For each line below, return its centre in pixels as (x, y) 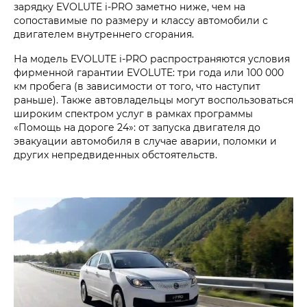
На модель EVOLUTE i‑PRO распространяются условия (152, 59)
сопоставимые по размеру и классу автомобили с (141, 21)
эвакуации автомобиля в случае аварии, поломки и (145, 141)
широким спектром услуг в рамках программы (133, 114)
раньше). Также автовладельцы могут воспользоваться (153, 100)
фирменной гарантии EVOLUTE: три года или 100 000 (149, 73)
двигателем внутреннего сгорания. (104, 34)
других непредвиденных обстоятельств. (115, 155)
